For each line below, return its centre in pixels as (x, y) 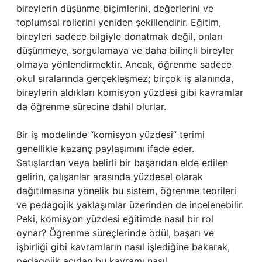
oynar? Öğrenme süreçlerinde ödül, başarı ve (115, 233)
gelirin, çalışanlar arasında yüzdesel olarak (110, 177)
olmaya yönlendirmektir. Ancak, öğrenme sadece (124, 64)
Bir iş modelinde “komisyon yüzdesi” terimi (111, 135)
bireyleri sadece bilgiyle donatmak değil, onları (120, 36)
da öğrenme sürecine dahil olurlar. (91, 106)
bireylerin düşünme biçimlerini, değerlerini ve (115, 8)
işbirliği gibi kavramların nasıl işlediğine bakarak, (123, 247)
